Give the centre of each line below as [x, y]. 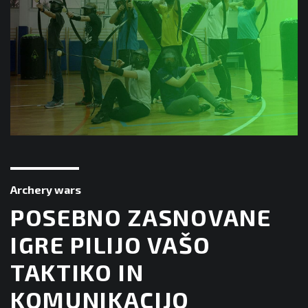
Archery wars [46, 189]
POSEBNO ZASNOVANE [141, 217]
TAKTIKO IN [77, 272]
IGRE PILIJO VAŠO [111, 244]
